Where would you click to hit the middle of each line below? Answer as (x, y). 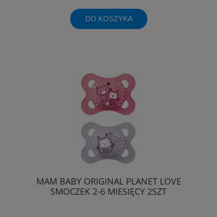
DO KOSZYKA (109, 19)
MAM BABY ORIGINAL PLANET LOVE (108, 181)
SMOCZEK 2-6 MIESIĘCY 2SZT (108, 191)
